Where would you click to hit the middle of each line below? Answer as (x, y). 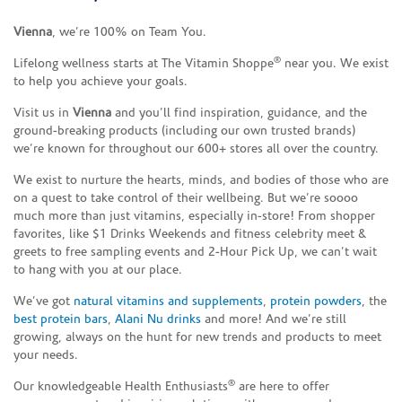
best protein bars (61, 319)
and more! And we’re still (274, 319)
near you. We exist (335, 64)
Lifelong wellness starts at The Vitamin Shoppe (144, 64)
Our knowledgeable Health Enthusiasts (121, 387)
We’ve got (44, 301)
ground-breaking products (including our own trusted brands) (184, 131)
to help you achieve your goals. (100, 82)
